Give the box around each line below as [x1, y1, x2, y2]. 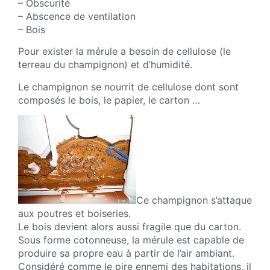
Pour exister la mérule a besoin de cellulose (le [18, 45, 231, 58]
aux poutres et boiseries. [18, 207, 131, 219]
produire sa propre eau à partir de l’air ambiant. [18, 246, 234, 259]
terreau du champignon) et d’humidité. [18, 58, 192, 71]
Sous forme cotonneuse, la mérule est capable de [18, 233, 244, 246]
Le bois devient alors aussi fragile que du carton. [18, 220, 241, 233]
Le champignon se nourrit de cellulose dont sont [18, 80, 239, 93]
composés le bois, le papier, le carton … [18, 93, 200, 106]
